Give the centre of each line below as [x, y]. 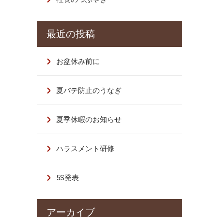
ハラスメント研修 [85, 148]
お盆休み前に [78, 61]
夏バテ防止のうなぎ [89, 90]
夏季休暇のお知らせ [89, 119]
